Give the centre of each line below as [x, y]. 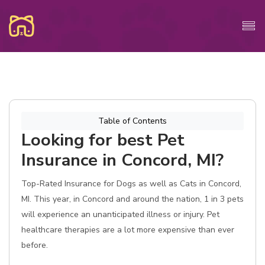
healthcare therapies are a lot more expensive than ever [128, 230]
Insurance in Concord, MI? [122, 160]
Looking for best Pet [103, 140]
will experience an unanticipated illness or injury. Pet [120, 214]
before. [35, 245]
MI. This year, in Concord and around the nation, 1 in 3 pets [132, 199]
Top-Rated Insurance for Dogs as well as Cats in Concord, [131, 184]
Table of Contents [132, 121]
